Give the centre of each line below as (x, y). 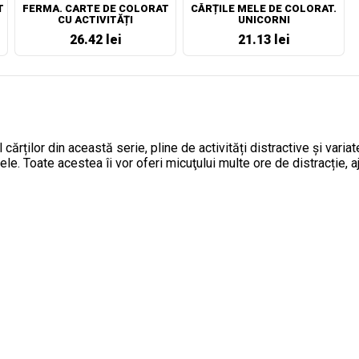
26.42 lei (95, 40)
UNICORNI (264, 20)
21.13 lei (264, 40)
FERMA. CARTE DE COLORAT (95, 8)
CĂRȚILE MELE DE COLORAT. (264, 8)
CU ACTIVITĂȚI (95, 20)
